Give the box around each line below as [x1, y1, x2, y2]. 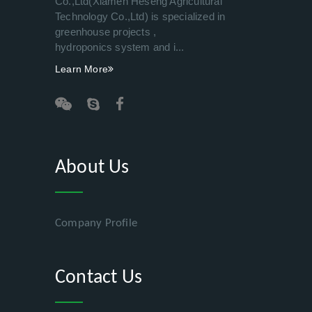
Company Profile [55, 217, 137, 229]
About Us [55, 157, 130, 178]
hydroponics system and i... [55, 41, 185, 54]
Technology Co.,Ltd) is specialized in [55, 10, 226, 23]
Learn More [55, 63, 108, 75]
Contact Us [55, 267, 142, 288]
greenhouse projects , [55, 26, 157, 38]
